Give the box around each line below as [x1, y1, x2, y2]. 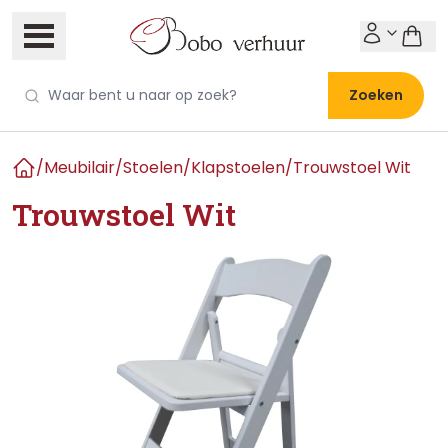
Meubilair [44, 156, 115, 179]
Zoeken [349, 85, 403, 105]
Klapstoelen [191, 156, 285, 179]
